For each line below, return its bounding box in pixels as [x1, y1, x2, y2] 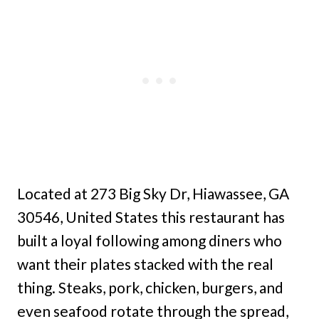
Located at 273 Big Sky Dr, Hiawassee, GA [17, 184, 289, 203]
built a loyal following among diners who [17, 231, 282, 250]
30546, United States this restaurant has [17, 208, 285, 226]
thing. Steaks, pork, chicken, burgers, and [17, 278, 283, 297]
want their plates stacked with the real [17, 255, 273, 273]
